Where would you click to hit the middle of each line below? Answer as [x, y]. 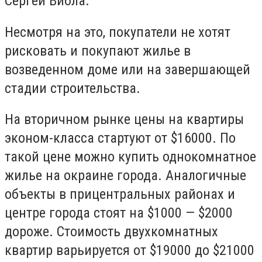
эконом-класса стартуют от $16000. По [120, 138]
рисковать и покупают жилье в [98, 51]
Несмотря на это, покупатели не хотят [118, 32]
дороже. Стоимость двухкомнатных [111, 232]
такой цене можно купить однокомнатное [130, 157]
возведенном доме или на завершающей [127, 69]
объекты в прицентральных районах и [120, 194]
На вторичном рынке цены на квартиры [124, 120]
